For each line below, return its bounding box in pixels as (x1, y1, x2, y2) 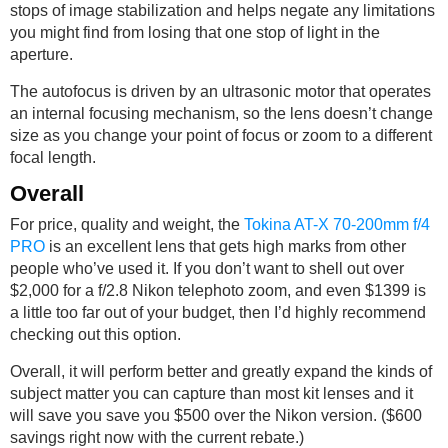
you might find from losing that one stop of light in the (10, 24, 380, 41)
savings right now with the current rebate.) (10, 429, 304, 446)
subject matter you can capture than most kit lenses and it (10, 385, 413, 402)
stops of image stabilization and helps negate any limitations (10, 2, 435, 19)
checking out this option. (10, 326, 181, 343)
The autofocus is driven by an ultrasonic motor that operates (10, 83, 431, 100)
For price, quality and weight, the (10, 216, 244, 233)
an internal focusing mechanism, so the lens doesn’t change (10, 105, 433, 122)
